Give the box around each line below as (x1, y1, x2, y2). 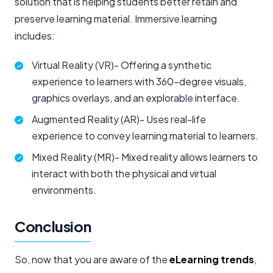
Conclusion (15, 216, 91, 235)
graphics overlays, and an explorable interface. (32, 91, 240, 104)
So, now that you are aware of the (15, 252, 169, 266)
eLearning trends (169, 252, 254, 266)
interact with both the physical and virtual (32, 166, 216, 180)
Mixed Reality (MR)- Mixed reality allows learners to (32, 150, 258, 163)
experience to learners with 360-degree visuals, (32, 74, 246, 88)
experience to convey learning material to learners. (32, 129, 258, 142)
